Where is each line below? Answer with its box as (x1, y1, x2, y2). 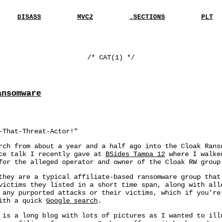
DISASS (17, 13, 41, 21)
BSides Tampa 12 (105, 150, 165, 158)
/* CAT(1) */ (87, 54, 135, 61)
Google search (46, 197, 98, 205)
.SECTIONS (129, 13, 165, 21)
